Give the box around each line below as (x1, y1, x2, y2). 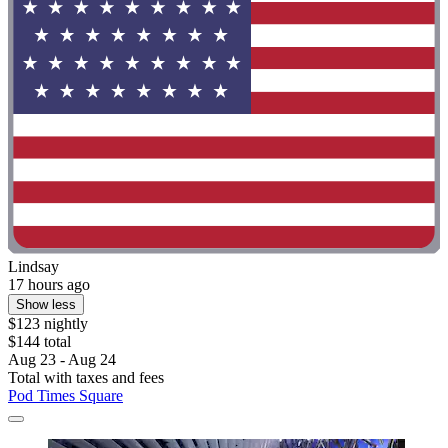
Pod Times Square (8, 387, 123, 405)
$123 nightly (8, 315, 88, 333)
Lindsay (8, 258, 59, 276)
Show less (16, 297, 76, 313)
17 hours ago (8, 276, 90, 294)
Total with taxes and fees (8, 369, 164, 387)
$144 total (8, 333, 71, 351)
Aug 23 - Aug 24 (8, 351, 116, 369)
